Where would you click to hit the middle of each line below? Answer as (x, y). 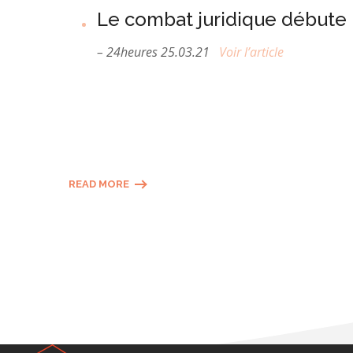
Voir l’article (251, 52)
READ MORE (99, 184)
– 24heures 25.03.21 (158, 52)
